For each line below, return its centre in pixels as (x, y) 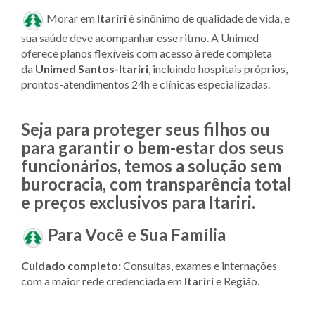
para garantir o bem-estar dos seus (153, 147)
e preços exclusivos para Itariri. (138, 202)
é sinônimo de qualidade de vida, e (208, 18)
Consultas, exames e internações (199, 265)
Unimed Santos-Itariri (92, 68)
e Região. (237, 281)
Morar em (71, 18)
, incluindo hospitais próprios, (218, 68)
